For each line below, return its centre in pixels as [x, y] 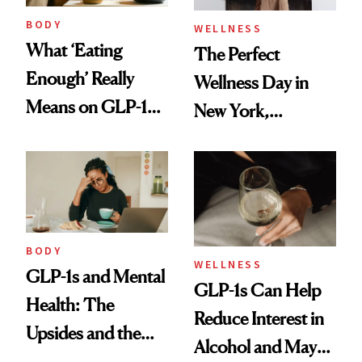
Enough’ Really [80, 79]
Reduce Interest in [259, 318]
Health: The [70, 304]
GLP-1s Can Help [257, 290]
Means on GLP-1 [86, 107]
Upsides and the [83, 333]
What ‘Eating [74, 51]
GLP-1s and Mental [95, 276]
